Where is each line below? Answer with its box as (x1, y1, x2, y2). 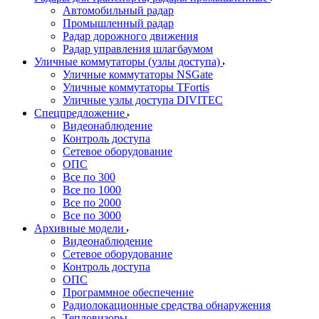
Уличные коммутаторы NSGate (63, 68, 213, 80)
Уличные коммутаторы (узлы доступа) (34, 56, 223, 68)
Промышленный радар (63, 17, 174, 29)
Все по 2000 (63, 197, 121, 209)
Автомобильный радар (63, 4, 174, 16)
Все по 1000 (63, 184, 121, 196)
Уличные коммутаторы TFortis (63, 81, 209, 93)
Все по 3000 (63, 209, 121, 221)
